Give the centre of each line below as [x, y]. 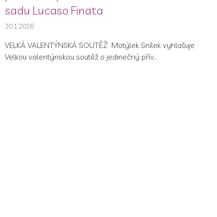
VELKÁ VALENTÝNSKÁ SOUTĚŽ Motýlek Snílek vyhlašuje [100, 45]
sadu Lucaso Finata [54, 10]
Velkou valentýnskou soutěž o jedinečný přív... [81, 57]
